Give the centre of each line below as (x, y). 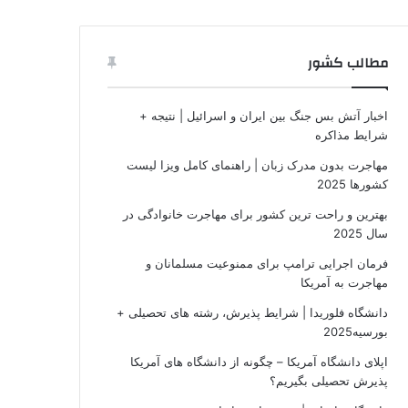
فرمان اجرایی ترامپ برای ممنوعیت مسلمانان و (267, 263)
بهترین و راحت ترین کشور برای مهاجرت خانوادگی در (255, 214)
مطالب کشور (348, 63)
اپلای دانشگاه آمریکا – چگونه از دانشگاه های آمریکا (259, 361)
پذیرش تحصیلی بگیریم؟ (329, 380)
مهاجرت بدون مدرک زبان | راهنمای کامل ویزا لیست (257, 164)
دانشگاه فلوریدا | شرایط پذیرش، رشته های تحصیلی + (252, 312)
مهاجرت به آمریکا (342, 282)
